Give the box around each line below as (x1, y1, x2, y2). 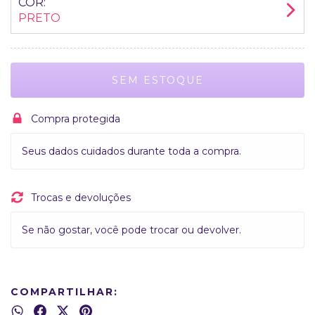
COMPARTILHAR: (11, 285, 118, 298)
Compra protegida (30, 112, 120, 125)
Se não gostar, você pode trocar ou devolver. (22, 223, 241, 236)
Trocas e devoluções (30, 191, 131, 204)
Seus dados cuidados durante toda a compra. (22, 144, 241, 157)
